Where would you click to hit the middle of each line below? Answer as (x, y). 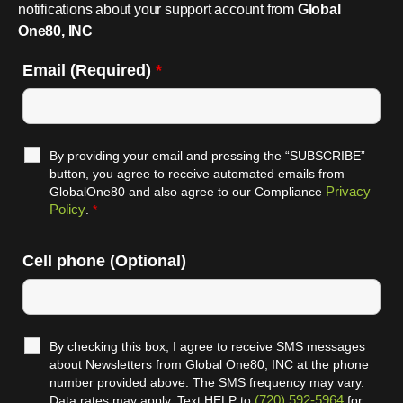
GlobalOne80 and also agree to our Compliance (188, 192)
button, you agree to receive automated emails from (197, 174)
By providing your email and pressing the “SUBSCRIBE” (207, 156)
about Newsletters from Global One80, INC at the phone (209, 365)
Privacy (348, 192)
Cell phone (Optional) (104, 261)
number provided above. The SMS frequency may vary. (207, 383)
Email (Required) (89, 71)
